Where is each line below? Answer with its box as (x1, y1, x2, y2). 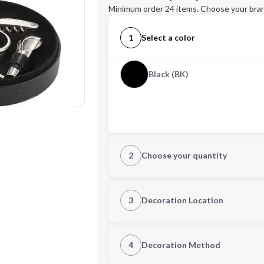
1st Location (120, 224, 170, 235)
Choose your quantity (141, 150, 227, 160)
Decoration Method (141, 240, 220, 250)
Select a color (141, 32, 195, 42)
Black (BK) (148, 69, 189, 79)
